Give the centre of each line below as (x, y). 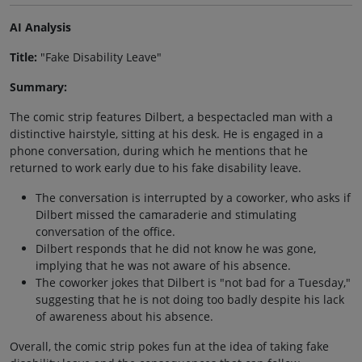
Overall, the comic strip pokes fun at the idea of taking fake (169, 347)
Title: (23, 57)
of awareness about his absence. (124, 317)
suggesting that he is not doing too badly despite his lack (190, 300)
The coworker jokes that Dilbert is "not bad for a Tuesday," (193, 283)
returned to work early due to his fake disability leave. (156, 168)
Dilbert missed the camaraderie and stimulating (166, 215)
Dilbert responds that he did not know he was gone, (176, 249)
